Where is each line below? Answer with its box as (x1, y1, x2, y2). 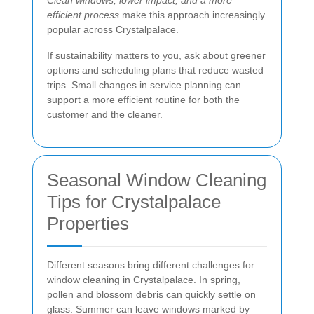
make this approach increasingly (119, 9, 265, 21)
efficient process (47, 9, 119, 21)
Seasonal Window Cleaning (47, 170, 266, 191)
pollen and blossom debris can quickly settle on (47, 289, 256, 301)
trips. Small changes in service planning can (47, 79, 241, 91)
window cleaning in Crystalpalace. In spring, (47, 274, 240, 286)
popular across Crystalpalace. (47, 24, 179, 36)
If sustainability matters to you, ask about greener (47, 50, 266, 62)
